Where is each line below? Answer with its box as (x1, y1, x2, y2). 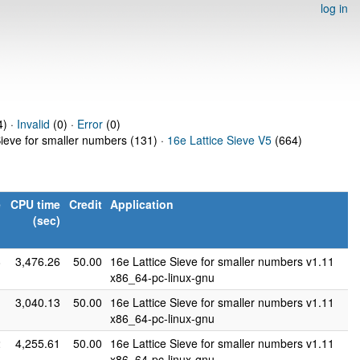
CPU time (10, 196, 60, 212)
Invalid (16, 116, 50, 132)
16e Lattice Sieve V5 (167, 132, 272, 148)
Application (110, 196, 174, 212)
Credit (69, 196, 102, 212)
